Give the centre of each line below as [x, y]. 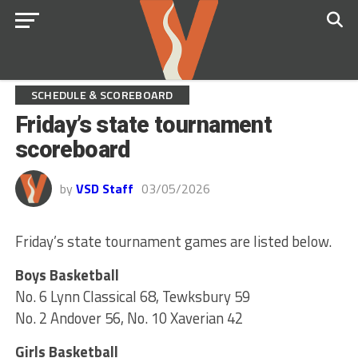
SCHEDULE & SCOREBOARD [102, 95]
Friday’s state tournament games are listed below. [173, 241]
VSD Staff [104, 189]
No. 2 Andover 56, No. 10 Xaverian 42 [129, 318]
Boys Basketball [67, 275]
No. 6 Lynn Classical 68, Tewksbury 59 [132, 296]
